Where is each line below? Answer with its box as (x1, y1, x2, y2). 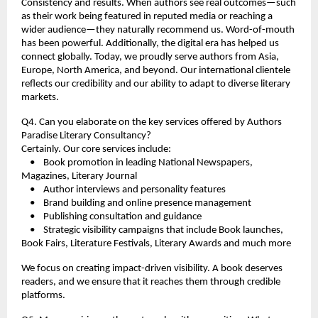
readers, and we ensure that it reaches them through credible (21, 276, 280, 287)
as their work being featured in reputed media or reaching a (21, 11, 273, 22)
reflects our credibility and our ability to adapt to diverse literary (21, 78, 290, 89)
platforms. (21, 290, 65, 301)
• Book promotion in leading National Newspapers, (21, 157, 253, 168)
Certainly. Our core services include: (21, 143, 171, 155)
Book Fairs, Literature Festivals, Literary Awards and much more (21, 238, 291, 249)
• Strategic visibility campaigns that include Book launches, (21, 224, 283, 236)
